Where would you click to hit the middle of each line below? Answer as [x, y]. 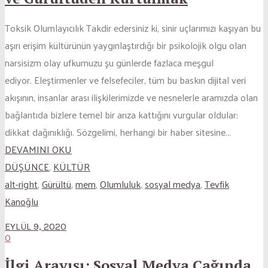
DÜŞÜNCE [27, 167]
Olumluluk [120, 184]
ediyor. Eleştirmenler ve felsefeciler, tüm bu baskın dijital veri [125, 80]
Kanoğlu [22, 202]
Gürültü [57, 184]
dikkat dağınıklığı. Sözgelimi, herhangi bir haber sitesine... [118, 132]
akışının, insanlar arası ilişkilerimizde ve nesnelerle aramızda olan [131, 98]
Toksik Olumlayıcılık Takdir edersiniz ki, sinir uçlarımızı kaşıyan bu [133, 28]
